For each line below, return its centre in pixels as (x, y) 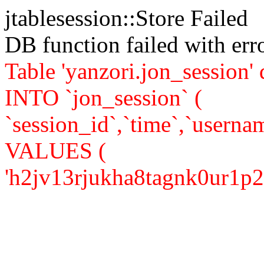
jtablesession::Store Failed (126, 18)
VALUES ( (55, 151)
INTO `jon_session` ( (103, 98)
